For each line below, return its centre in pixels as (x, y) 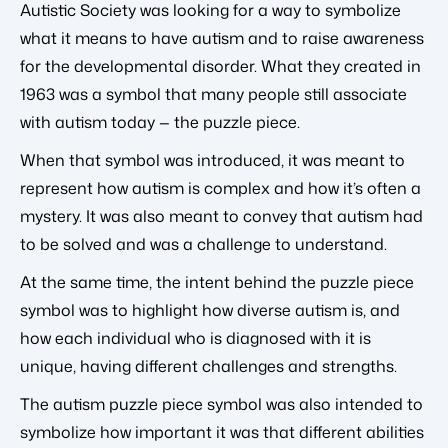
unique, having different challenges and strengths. (208, 366)
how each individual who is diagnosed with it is (195, 338)
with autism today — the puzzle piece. (160, 122)
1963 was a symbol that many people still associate (213, 94)
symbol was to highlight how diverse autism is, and (210, 310)
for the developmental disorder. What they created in (220, 66)
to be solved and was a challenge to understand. (203, 244)
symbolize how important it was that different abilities (222, 432)
